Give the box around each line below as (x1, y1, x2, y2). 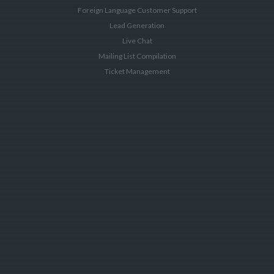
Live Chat (122, 36, 152, 45)
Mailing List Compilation (98, 51, 176, 61)
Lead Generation (109, 21, 165, 30)
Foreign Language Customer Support (77, 6, 197, 15)
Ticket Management (104, 67, 170, 76)
